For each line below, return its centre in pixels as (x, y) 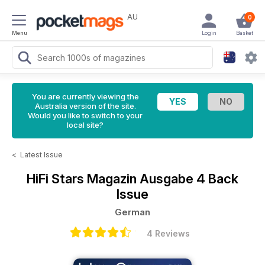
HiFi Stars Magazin (83, 179)
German (132, 212)
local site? (85, 125)
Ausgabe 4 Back (189, 179)
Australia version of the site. (85, 106)
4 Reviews (168, 233)
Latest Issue (41, 155)
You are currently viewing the (85, 96)
